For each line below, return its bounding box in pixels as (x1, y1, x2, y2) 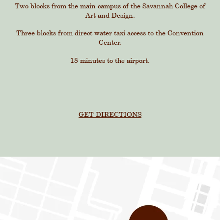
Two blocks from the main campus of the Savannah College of (15, 1, 205, 10)
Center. (99, 38, 121, 47)
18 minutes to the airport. (70, 55, 150, 64)
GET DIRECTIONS (79, 110, 141, 118)
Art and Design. (85, 10, 135, 19)
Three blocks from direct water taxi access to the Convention (16, 28, 204, 37)
